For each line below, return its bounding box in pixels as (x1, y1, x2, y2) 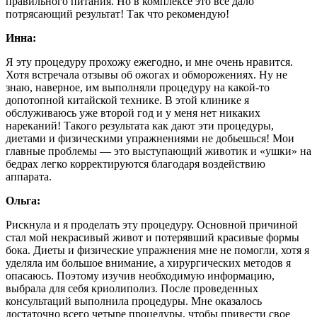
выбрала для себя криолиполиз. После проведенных (6, 282, 258, 294)
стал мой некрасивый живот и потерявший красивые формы (6, 231, 299, 243)
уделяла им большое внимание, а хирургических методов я (6, 256, 291, 269)
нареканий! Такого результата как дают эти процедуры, (6, 119, 274, 132)
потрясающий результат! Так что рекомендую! (6, 7, 229, 20)
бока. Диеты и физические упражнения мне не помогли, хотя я (6, 243, 309, 256)
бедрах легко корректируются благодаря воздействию (6, 157, 265, 170)
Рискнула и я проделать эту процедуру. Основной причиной (6, 218, 298, 231)
